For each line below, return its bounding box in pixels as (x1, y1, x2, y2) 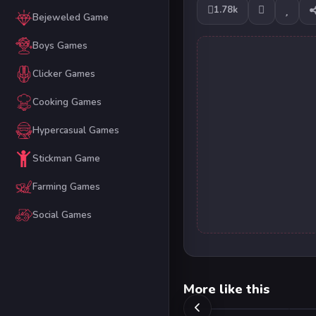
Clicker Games (32, 67, 95, 81)
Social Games (32, 208, 92, 222)
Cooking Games (32, 95, 102, 109)
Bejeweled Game (32, 11, 109, 25)
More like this (183, 280, 269, 298)
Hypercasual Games (32, 123, 119, 138)
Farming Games (32, 180, 100, 194)
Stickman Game (32, 152, 100, 166)
